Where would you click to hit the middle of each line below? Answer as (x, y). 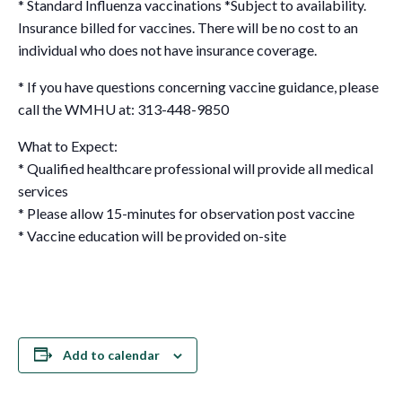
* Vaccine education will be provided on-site (152, 235)
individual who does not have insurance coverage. (167, 49)
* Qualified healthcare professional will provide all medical (196, 168)
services (43, 190)
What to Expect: (68, 145)
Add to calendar (111, 354)
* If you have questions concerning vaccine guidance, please (198, 86)
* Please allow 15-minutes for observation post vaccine (186, 213)
